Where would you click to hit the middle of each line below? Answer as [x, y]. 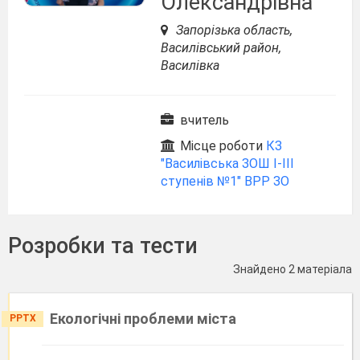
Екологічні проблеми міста [143, 319]
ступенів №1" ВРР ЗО [225, 181]
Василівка [190, 65]
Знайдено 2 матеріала [292, 269]
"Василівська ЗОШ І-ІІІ [227, 164]
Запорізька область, [233, 30]
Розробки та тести [103, 246]
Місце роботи [221, 146]
